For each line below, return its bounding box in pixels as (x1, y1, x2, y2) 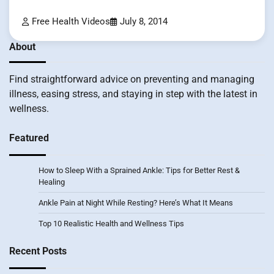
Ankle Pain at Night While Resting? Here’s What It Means (39, 198, 233, 207)
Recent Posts (9, 245, 67, 257)
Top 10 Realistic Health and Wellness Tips (39, 218, 184, 228)
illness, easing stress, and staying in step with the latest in (9, 87, 257, 100)
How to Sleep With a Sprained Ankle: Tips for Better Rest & (39, 165, 240, 175)
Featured (9, 131, 49, 144)
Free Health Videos (32, 16, 110, 27)
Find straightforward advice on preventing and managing (9, 73, 254, 85)
